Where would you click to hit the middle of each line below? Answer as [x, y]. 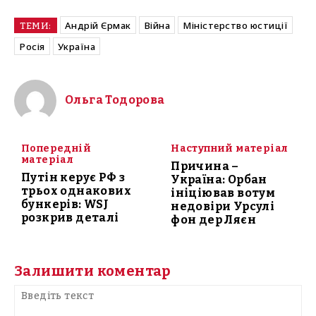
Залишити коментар [93, 271]
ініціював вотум [223, 193]
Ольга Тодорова [115, 100]
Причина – [205, 166]
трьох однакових [76, 191]
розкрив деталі [70, 218]
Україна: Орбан [219, 180]
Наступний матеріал [230, 149]
